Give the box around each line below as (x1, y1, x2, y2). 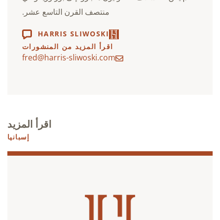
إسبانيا (7, 132, 30, 141)
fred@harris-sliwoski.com (22, 52, 115, 63)
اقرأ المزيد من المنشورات (22, 41, 113, 51)
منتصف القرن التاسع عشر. (22, 6, 110, 17)
